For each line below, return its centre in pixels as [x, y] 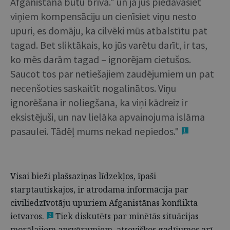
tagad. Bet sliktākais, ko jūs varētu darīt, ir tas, [109, 45]
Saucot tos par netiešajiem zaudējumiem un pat [112, 74]
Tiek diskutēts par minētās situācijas [126, 216]
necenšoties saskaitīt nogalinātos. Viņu [93, 88]
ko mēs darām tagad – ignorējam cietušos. [101, 59]
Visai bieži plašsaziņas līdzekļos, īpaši [83, 176]
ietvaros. [27, 216]
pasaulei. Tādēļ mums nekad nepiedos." [95, 131]
